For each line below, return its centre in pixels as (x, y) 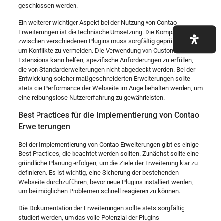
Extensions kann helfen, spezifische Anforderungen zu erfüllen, (106, 60)
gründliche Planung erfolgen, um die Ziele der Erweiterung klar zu (108, 163)
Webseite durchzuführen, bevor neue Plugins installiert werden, (106, 182)
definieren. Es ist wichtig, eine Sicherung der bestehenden (98, 172)
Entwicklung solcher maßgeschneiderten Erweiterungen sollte (104, 78)
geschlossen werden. (48, 5)
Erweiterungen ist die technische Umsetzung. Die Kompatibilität (106, 32)
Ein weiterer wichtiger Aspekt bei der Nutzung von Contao (97, 22)
